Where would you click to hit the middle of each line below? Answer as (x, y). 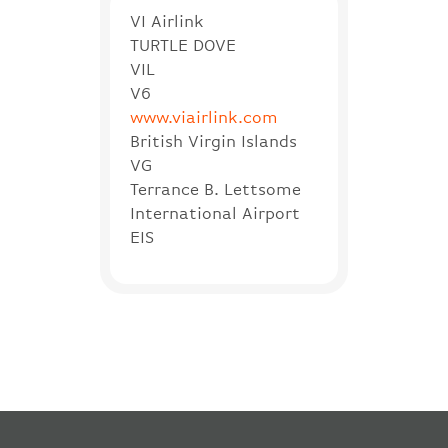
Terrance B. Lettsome (215, 189)
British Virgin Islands (213, 141)
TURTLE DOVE (183, 45)
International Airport (215, 213)
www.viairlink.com (204, 117)
